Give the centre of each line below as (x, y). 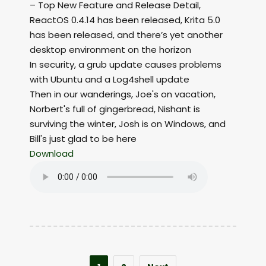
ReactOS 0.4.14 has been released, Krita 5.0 (125, 20)
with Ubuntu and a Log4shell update (110, 80)
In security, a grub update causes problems (126, 65)
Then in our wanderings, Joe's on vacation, (123, 94)
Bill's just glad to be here (83, 139)
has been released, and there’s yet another (126, 35)
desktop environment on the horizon (110, 50)
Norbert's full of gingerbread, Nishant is (115, 109)
